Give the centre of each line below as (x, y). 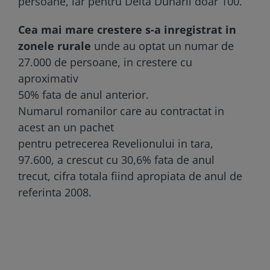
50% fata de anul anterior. (83, 94)
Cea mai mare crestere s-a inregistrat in (127, 29)
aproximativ (48, 78)
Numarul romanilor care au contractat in (121, 111)
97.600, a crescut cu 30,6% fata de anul (116, 159)
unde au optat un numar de (162, 46)
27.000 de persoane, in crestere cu (105, 62)
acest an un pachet (66, 127)
